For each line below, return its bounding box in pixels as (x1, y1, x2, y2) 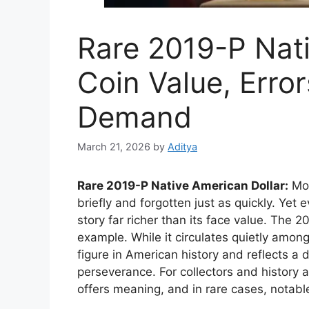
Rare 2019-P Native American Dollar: (77, 179, 288, 193)
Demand (77, 99, 192, 135)
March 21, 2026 (77, 141, 150, 153)
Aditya (168, 141, 197, 153)
